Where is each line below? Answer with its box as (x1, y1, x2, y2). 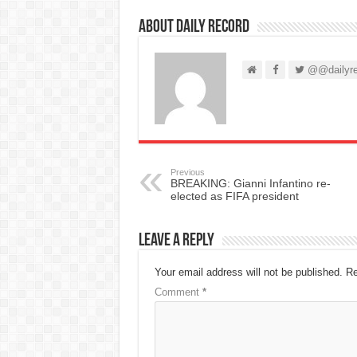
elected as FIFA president (170, 190, 299, 203)
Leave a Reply (138, 232, 214, 251)
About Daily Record (138, 18, 249, 37)
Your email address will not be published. (154, 266, 343, 279)
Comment (154, 286, 202, 299)
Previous (170, 167, 205, 178)
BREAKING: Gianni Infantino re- (170, 177, 331, 190)
